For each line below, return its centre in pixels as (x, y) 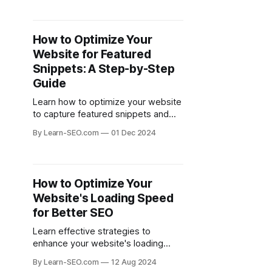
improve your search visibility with (102, 126)
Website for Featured (92, 54)
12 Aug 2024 (134, 262)
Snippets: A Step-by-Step (104, 69)
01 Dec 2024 (134, 133)
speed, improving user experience (104, 256)
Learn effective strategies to (91, 231)
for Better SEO (73, 213)
